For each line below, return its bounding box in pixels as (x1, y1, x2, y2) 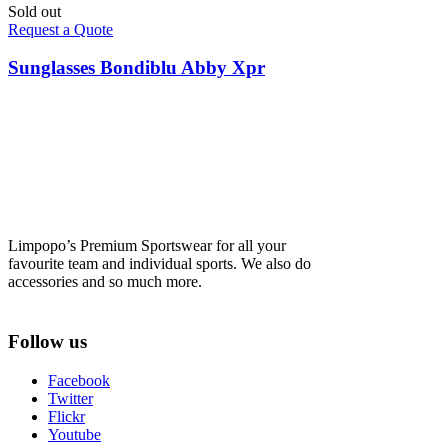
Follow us (8, 331, 87, 353)
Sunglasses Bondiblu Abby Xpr (8, 57, 265, 79)
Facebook (48, 371, 110, 389)
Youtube (48, 425, 101, 443)
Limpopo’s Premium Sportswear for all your (8, 237, 286, 255)
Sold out (8, 2, 61, 20)
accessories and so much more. (8, 273, 202, 291)
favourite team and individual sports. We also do (8, 255, 311, 273)
